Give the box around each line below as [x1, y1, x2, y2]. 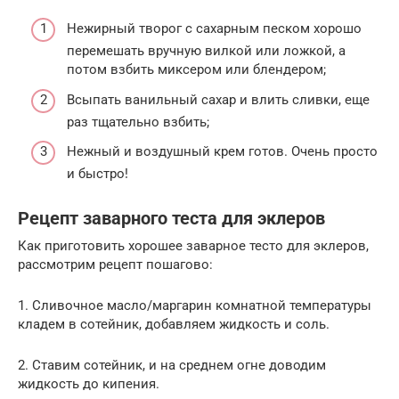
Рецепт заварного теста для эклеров [18, 208, 325, 230]
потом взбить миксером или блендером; [67, 61, 326, 78]
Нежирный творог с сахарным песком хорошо [67, 20, 362, 37]
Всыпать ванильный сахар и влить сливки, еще [67, 91, 370, 108]
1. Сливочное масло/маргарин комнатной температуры [18, 297, 371, 314]
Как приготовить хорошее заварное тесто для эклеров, [18, 238, 369, 255]
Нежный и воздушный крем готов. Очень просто [67, 143, 378, 160]
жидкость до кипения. [18, 376, 159, 393]
